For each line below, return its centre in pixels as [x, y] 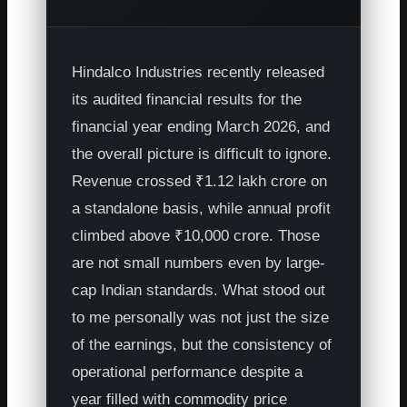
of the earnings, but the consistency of [202, 344]
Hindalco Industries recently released [199, 72]
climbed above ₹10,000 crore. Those [196, 235]
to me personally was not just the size [201, 317]
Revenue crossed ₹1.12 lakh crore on [200, 181]
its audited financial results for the [187, 99]
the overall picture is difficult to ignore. [202, 154]
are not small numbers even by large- [199, 263]
